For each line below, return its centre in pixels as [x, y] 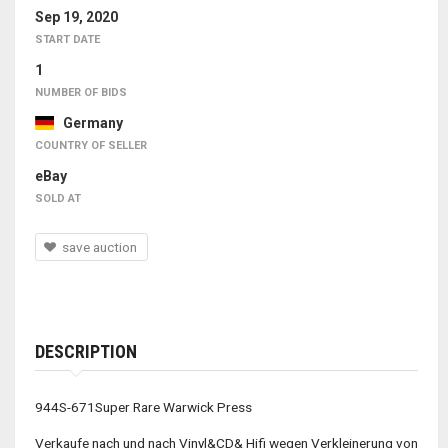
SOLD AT [58, 199]
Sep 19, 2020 [76, 17]
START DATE [67, 40]
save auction [103, 247]
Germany [88, 123]
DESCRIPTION [86, 352]
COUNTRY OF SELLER [91, 146]
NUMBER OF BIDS [81, 93]
